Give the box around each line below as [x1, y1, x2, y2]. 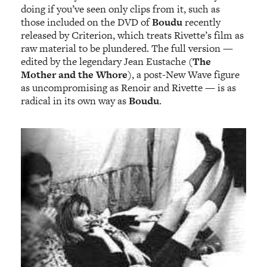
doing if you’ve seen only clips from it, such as [21, 2, 221, 17]
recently [185, 15, 221, 30]
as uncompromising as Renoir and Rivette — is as [21, 80, 237, 95]
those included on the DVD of [21, 15, 153, 30]
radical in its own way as [21, 94, 129, 108]
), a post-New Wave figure [128, 67, 240, 82]
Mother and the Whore [21, 67, 128, 82]
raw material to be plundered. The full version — [21, 41, 234, 56]
